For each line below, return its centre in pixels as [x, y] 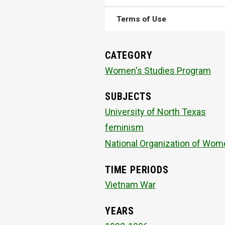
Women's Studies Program [158, 70]
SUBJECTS [128, 97]
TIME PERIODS [137, 170]
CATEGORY [129, 56]
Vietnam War [130, 185]
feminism [124, 128]
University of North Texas [155, 111]
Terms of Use [142, 19]
